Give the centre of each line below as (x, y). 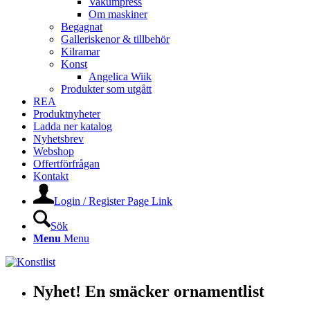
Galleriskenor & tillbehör (115, 39)
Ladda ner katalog (73, 126)
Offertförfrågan (66, 164)
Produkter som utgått (106, 89)
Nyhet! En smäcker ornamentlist (149, 291)
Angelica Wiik (120, 76)
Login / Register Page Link (113, 201)
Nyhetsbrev (58, 139)
